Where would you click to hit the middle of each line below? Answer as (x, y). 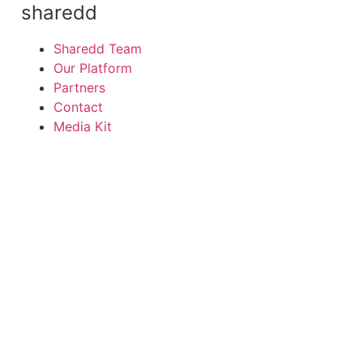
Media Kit (83, 126)
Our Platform (93, 68)
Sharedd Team (98, 49)
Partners (79, 88)
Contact (78, 107)
